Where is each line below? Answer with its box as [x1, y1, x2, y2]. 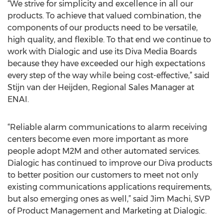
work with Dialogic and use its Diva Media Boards [7, 47, 197, 56]
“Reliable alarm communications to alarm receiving [7, 122, 207, 132]
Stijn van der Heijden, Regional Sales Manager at [7, 83, 194, 92]
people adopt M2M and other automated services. [7, 146, 200, 156]
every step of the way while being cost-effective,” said [7, 71, 210, 80]
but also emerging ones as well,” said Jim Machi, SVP [7, 194, 210, 204]
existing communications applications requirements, [7, 182, 212, 192]
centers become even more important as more [7, 134, 188, 144]
